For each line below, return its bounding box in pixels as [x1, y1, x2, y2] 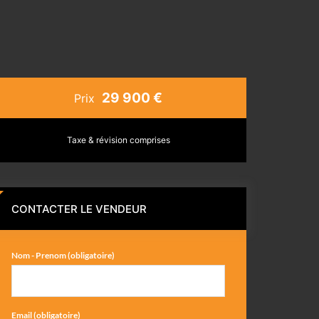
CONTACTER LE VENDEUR [11, 202, 147, 216]
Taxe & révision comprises [66, 135, 170, 145]
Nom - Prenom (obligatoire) [11, 250, 115, 261]
